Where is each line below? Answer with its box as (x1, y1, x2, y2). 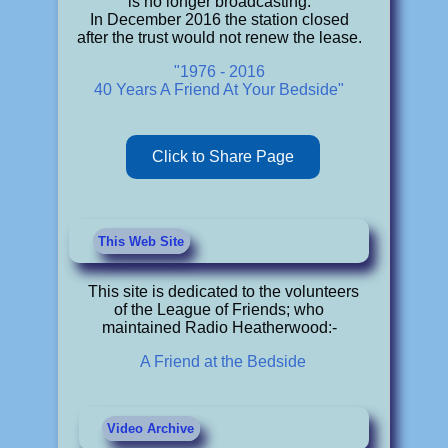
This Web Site (98, 233, 185, 249)
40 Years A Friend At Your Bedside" (94, 81, 345, 99)
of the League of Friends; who (114, 301, 325, 319)
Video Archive (107, 420, 195, 436)
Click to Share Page (152, 148, 295, 166)
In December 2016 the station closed (89, 11, 349, 29)
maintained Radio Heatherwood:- (101, 319, 337, 337)
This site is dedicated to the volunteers (87, 283, 359, 301)
